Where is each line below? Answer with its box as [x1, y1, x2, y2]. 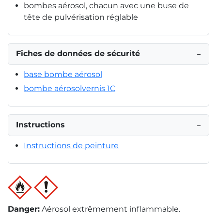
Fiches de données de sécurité [16, 48, 140, 58]
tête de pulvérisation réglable [24, 12, 138, 22]
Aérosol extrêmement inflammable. [42, 204, 180, 214]
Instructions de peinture [24, 140, 119, 150]
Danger [8, 204, 38, 214]
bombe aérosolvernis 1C [24, 83, 115, 93]
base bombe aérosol [24, 69, 102, 79]
